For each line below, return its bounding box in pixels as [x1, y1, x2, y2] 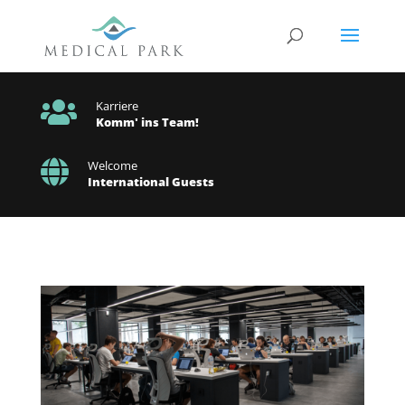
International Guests [87, 174, 214, 190]
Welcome [87, 157, 137, 174]
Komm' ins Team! [95, 114, 199, 130]
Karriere [95, 98, 138, 114]
